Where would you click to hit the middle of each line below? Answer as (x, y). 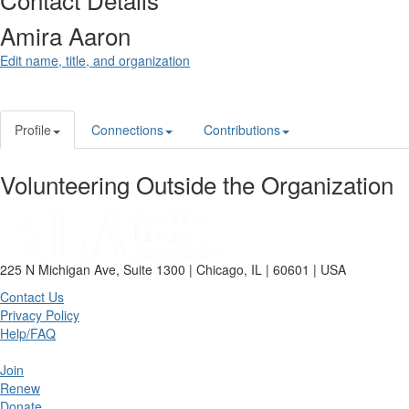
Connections (127, 130)
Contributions (242, 130)
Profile (33, 130)
